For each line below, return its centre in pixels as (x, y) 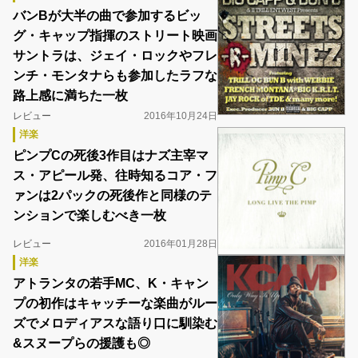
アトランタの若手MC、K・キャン (111, 283)
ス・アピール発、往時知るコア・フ (115, 175)
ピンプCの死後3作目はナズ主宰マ (111, 155)
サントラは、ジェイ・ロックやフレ (115, 56)
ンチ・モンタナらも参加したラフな (115, 76)
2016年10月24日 (181, 116)
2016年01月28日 (181, 244)
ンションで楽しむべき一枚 (89, 215)
